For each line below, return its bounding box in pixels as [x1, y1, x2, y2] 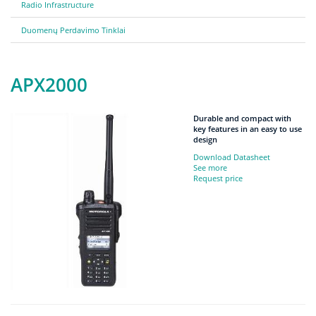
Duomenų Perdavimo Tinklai [21, 24, 126, 35]
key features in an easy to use [193, 123, 303, 134]
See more [193, 162, 228, 173]
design [193, 133, 218, 145]
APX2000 [11, 72, 87, 97]
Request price [193, 172, 243, 183]
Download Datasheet [193, 151, 271, 162]
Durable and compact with [193, 112, 292, 123]
